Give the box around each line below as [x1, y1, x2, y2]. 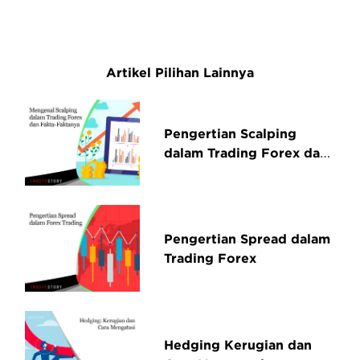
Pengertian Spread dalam [164, 231, 331, 247]
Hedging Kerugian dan [164, 337, 313, 352]
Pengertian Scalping [164, 125, 297, 141]
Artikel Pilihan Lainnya [106, 65, 254, 80]
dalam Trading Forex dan [164, 145, 329, 160]
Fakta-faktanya [164, 164, 262, 179]
